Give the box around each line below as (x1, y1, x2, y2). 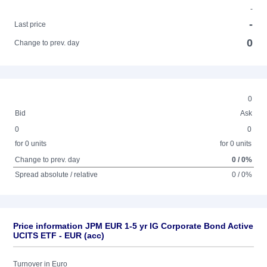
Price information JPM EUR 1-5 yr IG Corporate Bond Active (13, 221, 253, 231)
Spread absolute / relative (15, 170, 98, 179)
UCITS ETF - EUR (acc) (13, 231, 104, 240)
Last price (14, 20, 46, 29)
